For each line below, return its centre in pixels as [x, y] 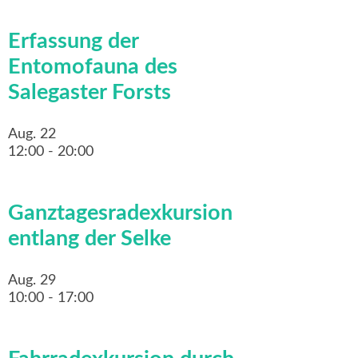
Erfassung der [73, 42]
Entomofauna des [93, 67]
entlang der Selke [89, 239]
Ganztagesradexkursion [120, 213]
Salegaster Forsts [89, 93]
